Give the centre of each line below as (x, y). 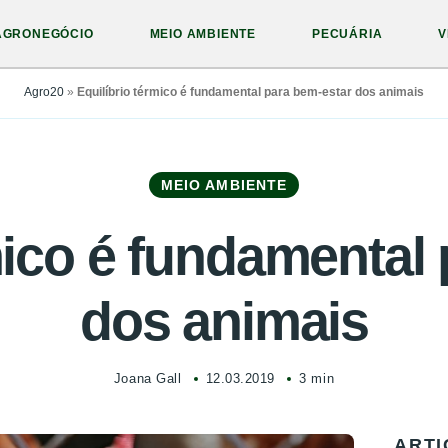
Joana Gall (147, 378)
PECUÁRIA (347, 34)
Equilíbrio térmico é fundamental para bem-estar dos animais (250, 92)
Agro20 (44, 92)
